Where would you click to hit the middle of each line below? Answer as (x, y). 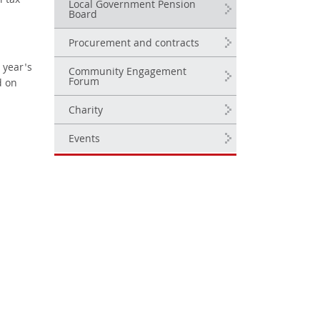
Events (84, 140)
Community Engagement (127, 73)
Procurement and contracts (134, 44)
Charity (86, 111)
